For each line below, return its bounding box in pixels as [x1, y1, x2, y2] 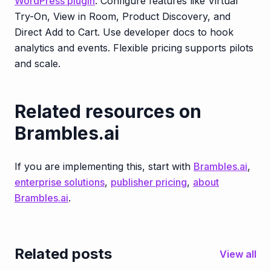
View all [220, 247, 256, 260]
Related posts [15, 244, 112, 263]
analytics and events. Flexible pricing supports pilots [15, 41, 253, 54]
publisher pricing [111, 175, 187, 188]
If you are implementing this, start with [15, 160, 194, 172]
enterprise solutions [15, 175, 105, 188]
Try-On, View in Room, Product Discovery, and [15, 10, 230, 22]
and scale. [15, 57, 60, 70]
